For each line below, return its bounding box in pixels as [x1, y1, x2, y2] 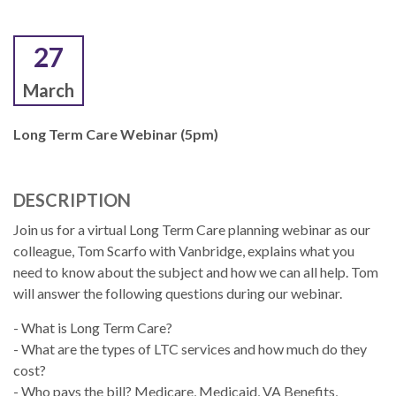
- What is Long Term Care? [13, 318, 172, 336]
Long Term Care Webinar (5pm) [13, 125, 218, 142]
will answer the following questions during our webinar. [13, 284, 342, 301]
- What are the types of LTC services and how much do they [13, 339, 367, 357]
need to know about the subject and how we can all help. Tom [13, 263, 378, 280]
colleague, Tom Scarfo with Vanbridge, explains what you [13, 241, 354, 259]
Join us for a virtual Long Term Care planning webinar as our [13, 220, 370, 238]
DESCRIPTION [13, 188, 131, 210]
